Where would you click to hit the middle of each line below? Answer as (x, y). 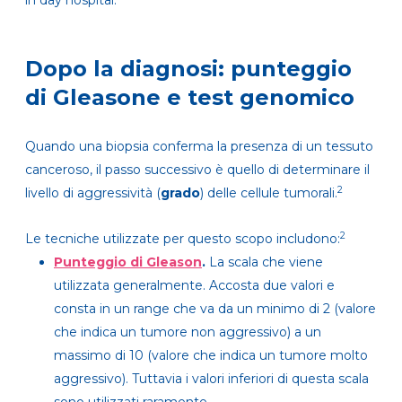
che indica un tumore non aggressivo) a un (188, 332)
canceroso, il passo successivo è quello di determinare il (197, 170)
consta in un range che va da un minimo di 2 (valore (215, 309)
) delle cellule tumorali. (269, 193)
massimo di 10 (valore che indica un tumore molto (211, 356)
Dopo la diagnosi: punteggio (188, 69)
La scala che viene (266, 262)
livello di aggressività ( (93, 193)
